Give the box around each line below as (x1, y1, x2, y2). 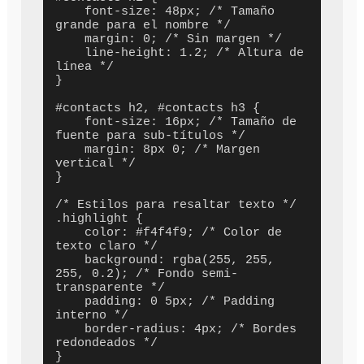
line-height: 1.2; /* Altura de (55, 45, 85, 60)
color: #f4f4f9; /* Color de (55, 225, 85, 240)
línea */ (55, 59, 115, 74)
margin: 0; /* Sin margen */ (55, 32, 85, 46)
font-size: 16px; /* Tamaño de (55, 115, 85, 129)
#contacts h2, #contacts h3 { (55, 101, 261, 115)
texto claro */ (55, 239, 158, 253)
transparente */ (55, 280, 166, 295)
